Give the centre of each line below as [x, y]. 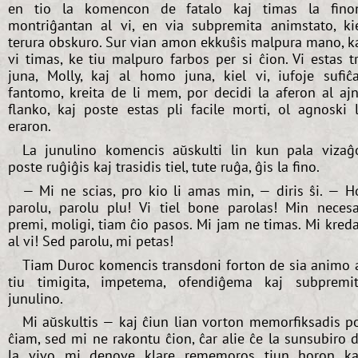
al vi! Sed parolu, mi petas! [91, 241]
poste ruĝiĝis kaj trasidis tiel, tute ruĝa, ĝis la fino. [164, 166]
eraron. [30, 126]
